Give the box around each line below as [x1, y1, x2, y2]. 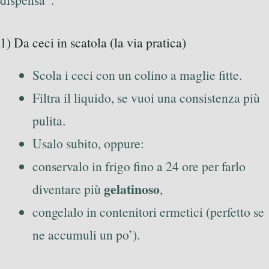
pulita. [32, 112, 65, 129]
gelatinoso [104, 180, 160, 198]
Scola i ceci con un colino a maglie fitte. [32, 66, 242, 83]
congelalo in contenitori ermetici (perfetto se [32, 203, 264, 220]
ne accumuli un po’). [32, 226, 140, 243]
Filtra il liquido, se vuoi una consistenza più [32, 89, 260, 106]
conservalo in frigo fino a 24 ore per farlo [32, 157, 246, 175]
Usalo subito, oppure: [32, 134, 144, 152]
